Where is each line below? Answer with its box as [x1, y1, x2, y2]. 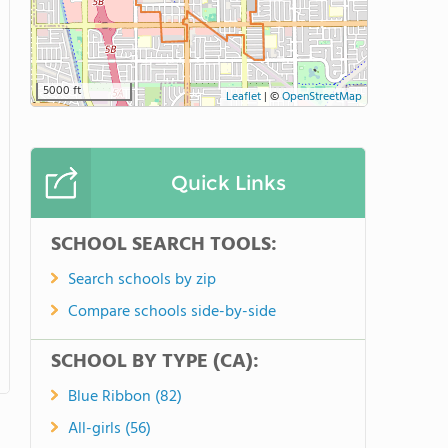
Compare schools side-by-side [68, 299, 276, 325]
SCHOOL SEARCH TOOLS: [51, 229, 277, 261]
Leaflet [226, 87, 261, 107]
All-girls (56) [68, 416, 151, 442]
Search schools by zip [68, 267, 216, 293]
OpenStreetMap [282, 87, 362, 107]
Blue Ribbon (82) [68, 384, 182, 410]
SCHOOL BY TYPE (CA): [51, 346, 259, 378]
